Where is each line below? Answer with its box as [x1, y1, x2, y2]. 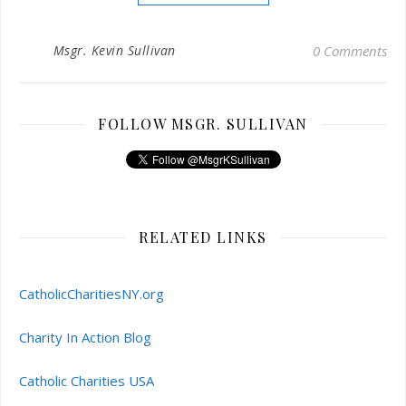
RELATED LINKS [139, 227, 267, 246]
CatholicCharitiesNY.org [19, 285, 164, 303]
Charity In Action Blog [19, 328, 151, 346]
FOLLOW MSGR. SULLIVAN [98, 114, 308, 133]
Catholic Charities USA [19, 372, 154, 390]
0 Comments [313, 42, 387, 60]
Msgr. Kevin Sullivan [53, 42, 176, 59]
